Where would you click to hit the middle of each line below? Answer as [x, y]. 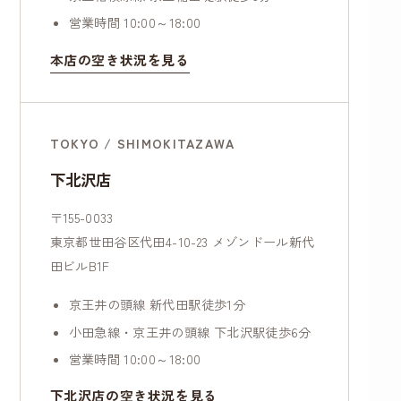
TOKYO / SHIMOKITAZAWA [142, 144]
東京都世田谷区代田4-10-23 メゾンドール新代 [182, 242]
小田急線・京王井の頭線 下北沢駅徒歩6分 [190, 332]
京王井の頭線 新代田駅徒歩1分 [157, 305]
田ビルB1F [80, 266]
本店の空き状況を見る [119, 59]
